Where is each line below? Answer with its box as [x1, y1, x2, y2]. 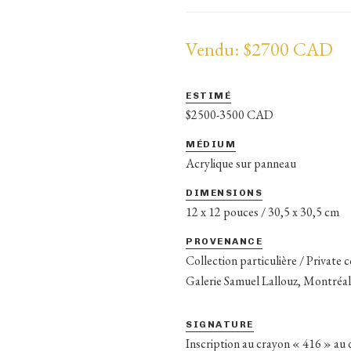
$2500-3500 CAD [186, 106, 274, 123]
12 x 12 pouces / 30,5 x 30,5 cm [186, 203, 340, 220]
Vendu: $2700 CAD [186, 36, 334, 61]
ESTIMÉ [186, 89, 232, 101]
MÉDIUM [186, 138, 237, 150]
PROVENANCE [186, 235, 263, 247]
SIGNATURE [186, 318, 254, 330]
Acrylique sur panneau [186, 154, 297, 172]
